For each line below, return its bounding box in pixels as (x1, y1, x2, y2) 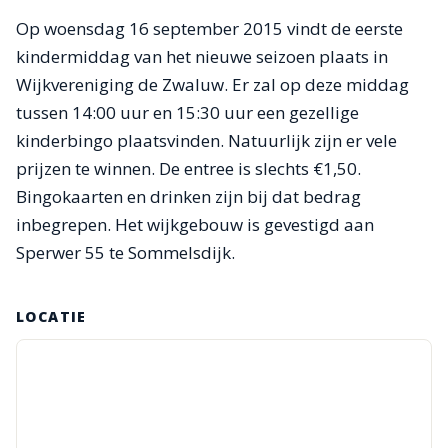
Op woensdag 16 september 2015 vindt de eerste (16, 17, 403, 40)
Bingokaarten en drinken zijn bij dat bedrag (16, 185, 361, 208)
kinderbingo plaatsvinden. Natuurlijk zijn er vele (16, 129, 397, 152)
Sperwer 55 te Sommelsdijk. (16, 241, 235, 264)
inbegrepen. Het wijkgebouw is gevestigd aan (16, 213, 374, 236)
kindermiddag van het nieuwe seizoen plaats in (16, 45, 388, 68)
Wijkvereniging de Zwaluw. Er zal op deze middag (16, 73, 409, 96)
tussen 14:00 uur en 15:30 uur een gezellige (16, 101, 359, 124)
